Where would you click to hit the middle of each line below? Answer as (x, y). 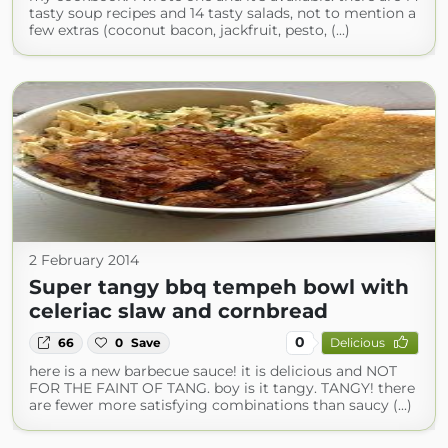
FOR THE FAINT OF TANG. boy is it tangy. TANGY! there (222, 387)
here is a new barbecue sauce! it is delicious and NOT (213, 370)
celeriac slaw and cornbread (178, 310)
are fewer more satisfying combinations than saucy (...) (220, 404)
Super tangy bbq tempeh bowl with (219, 286)
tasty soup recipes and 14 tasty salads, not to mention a (222, 12)
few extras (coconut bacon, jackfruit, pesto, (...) (189, 29)
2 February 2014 (84, 259)
